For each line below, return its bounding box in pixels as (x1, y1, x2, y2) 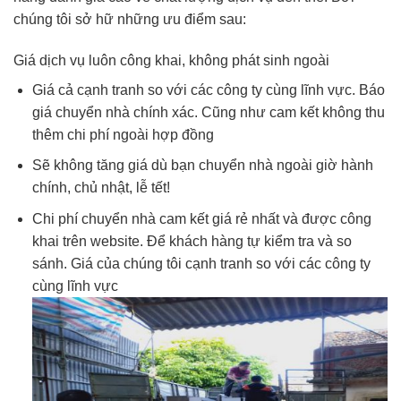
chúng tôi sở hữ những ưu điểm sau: (13, 11, 246, 27)
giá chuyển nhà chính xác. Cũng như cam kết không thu (31, 104, 385, 120)
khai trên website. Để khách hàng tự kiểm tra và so (31, 233, 352, 249)
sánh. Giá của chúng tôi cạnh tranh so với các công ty (31, 255, 371, 271)
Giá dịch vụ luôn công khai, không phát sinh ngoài (13, 52, 329, 68)
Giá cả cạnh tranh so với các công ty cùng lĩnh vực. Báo (31, 81, 385, 98)
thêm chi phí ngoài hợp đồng (31, 126, 214, 142)
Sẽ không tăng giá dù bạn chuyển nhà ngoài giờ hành (31, 158, 373, 174)
